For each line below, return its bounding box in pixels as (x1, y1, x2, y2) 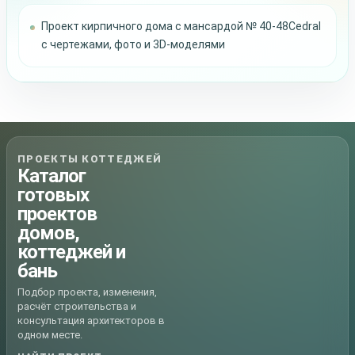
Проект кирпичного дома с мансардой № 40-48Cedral (41, 19, 321, 32)
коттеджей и (17, 240, 126, 263)
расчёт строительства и (17, 300, 136, 312)
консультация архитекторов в (17, 314, 165, 326)
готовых (17, 183, 90, 206)
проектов (17, 202, 97, 225)
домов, (17, 221, 80, 244)
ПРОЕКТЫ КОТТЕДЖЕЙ (17, 152, 162, 165)
